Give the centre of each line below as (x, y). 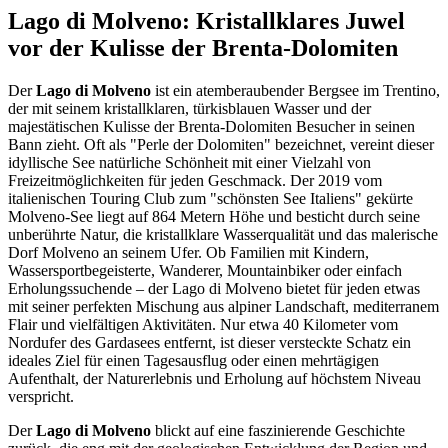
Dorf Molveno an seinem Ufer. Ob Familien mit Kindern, (188, 252)
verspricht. (41, 396)
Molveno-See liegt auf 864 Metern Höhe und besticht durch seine (214, 216)
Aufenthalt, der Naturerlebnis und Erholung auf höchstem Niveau (214, 378)
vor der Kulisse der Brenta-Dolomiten (203, 47)
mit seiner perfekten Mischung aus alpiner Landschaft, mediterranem (223, 306)
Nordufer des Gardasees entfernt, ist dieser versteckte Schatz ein (209, 342)
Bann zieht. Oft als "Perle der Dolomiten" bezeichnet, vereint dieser (221, 144)
